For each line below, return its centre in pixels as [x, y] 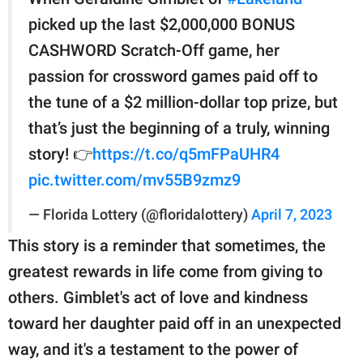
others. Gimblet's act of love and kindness [158, 297]
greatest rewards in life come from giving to [165, 271]
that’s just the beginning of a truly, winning [179, 128]
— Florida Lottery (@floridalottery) [140, 214]
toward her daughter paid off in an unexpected [175, 323]
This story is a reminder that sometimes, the [167, 245]
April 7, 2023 [292, 214]
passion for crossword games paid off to [173, 76]
